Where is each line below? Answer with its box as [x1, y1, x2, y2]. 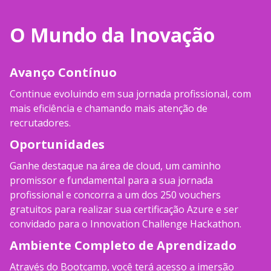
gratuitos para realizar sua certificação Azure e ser [10, 202, 238, 216]
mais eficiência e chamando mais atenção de [10, 101, 207, 115]
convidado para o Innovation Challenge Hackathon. [10, 217, 241, 230]
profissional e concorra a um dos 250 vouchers [10, 188, 221, 201]
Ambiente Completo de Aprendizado [10, 237, 237, 253]
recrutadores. [10, 116, 71, 129]
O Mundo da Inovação [10, 22, 215, 48]
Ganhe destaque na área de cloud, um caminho [10, 158, 221, 172]
